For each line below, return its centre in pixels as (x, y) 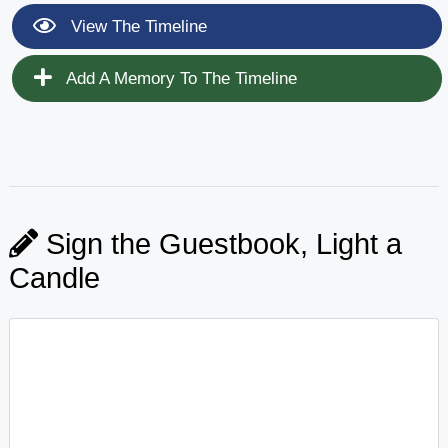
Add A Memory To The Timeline (179, 78)
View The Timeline (136, 26)
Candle (54, 277)
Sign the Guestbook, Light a (219, 243)
